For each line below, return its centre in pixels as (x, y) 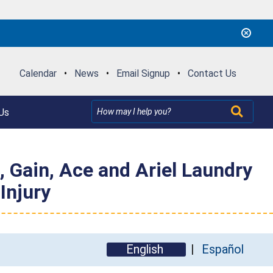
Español (223, 249)
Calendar (38, 73)
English (146, 249)
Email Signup (143, 73)
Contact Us (212, 73)
